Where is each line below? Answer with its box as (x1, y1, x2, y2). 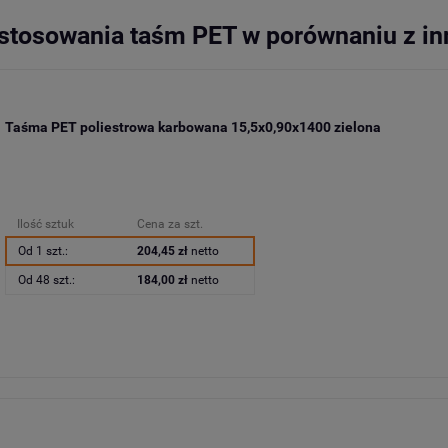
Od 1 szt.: (17, 244, 68, 259)
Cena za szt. (136, 217, 203, 232)
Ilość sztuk (16, 217, 74, 232)
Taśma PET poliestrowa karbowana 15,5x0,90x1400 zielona (4, 118, 381, 135)
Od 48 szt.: (17, 273, 75, 288)
